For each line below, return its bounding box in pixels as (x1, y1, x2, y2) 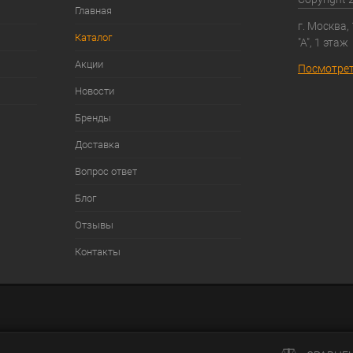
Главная (74, 5, 112, 17)
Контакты (74, 246, 121, 258)
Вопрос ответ (74, 165, 137, 178)
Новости (74, 85, 114, 98)
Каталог (74, 32, 112, 44)
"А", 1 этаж (298, 35, 348, 49)
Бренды (74, 112, 111, 124)
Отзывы (74, 219, 113, 232)
